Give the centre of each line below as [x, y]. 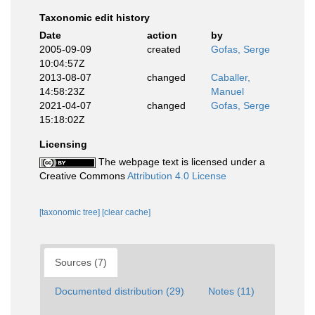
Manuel [227, 91]
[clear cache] [126, 212]
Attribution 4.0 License [177, 176]
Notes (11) [231, 291]
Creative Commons [83, 176]
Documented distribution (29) [120, 291]
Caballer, [231, 77]
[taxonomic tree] [71, 212]
